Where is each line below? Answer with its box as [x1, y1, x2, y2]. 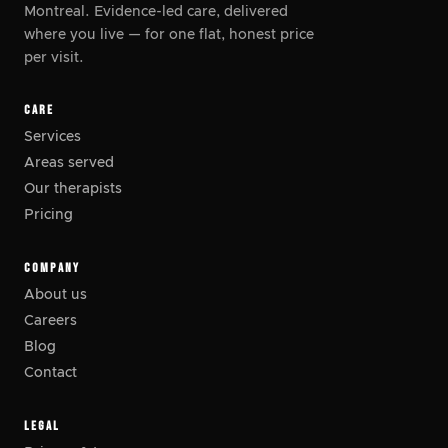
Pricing [24, 208, 73, 222]
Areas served [24, 156, 114, 170]
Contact [24, 366, 77, 380]
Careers [24, 314, 77, 328]
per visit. [24, 51, 84, 65]
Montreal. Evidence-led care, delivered [24, 5, 288, 19]
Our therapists [24, 182, 122, 196]
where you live [24, 28, 128, 42]
